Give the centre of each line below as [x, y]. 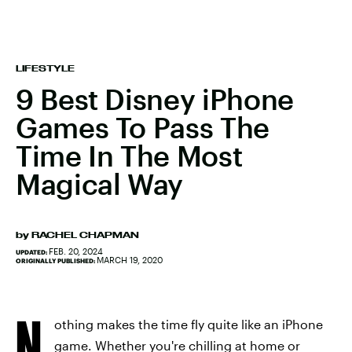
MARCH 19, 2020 [130, 260]
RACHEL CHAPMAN [85, 235]
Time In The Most [129, 156]
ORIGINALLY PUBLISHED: [56, 261]
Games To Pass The [143, 127]
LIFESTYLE [45, 68]
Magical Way [100, 184]
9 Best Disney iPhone [155, 99]
